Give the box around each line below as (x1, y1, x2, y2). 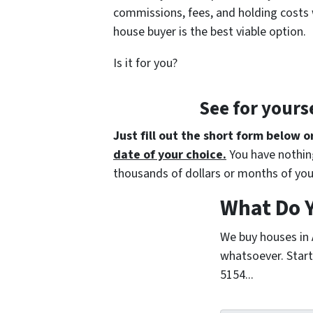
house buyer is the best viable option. (113, 22, 306, 41)
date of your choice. (113, 145, 226, 163)
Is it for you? (113, 54, 177, 72)
